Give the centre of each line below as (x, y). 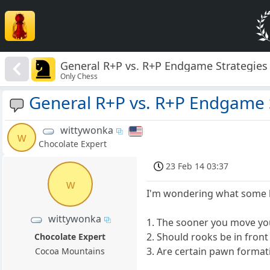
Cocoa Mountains (70, 251)
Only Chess (79, 76)
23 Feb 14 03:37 (197, 166)
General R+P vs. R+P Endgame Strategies (164, 65)
